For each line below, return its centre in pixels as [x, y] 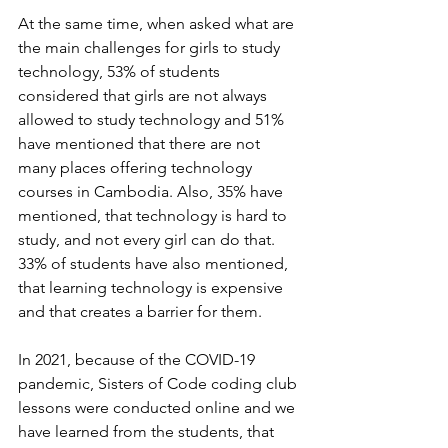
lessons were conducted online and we [158, 408]
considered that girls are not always [144, 96]
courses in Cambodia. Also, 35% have [152, 192]
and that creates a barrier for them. [140, 312]
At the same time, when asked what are [158, 24]
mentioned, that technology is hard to [154, 216]
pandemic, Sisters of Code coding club [159, 384]
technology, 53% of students [121, 72]
